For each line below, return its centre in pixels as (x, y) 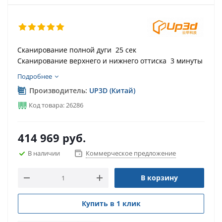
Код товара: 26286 (55, 105)
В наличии (44, 153)
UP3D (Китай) (112, 90)
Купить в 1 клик (111, 203)
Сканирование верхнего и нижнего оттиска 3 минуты (110, 61)
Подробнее (35, 76)
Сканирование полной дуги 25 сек (77, 50)
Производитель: (58, 90)
